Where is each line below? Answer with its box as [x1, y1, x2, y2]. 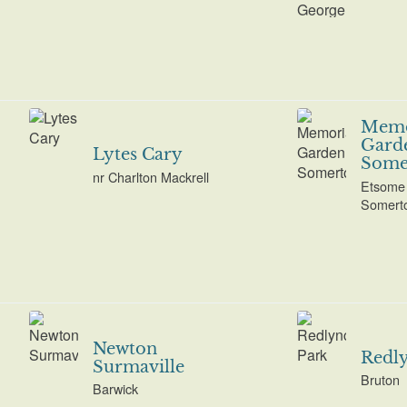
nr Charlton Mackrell [92, 166, 209, 186]
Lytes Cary [92, 144, 183, 165]
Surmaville [92, 356, 184, 377]
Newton [92, 338, 157, 359]
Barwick [92, 379, 138, 399]
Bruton [360, 370, 400, 390]
